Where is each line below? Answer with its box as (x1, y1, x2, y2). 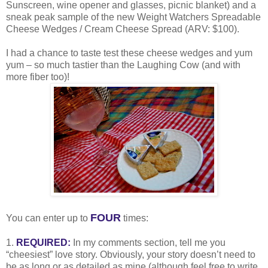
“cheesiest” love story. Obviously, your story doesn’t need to (6, 249, 255, 260)
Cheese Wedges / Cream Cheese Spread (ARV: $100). (6, 23, 239, 34)
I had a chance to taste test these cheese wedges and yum (6, 47, 252, 58)
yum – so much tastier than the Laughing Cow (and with (6, 59, 240, 70)
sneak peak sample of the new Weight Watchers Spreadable (6, 11, 261, 22)
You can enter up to (6, 212, 90, 223)
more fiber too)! (6, 71, 69, 82)
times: (121, 212, 148, 223)
